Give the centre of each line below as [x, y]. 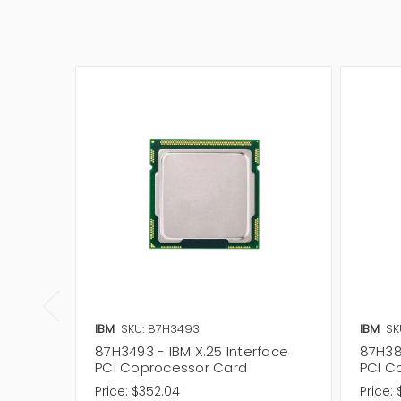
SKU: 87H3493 [160, 328]
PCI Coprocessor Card [171, 367]
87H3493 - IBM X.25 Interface [192, 351]
